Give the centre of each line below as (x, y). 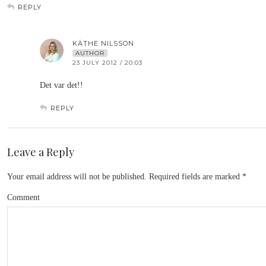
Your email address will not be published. (77, 177)
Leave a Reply (41, 152)
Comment (23, 197)
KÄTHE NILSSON (103, 43)
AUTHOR (90, 53)
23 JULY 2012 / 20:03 (107, 63)
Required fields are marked (194, 177)
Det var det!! (61, 85)
